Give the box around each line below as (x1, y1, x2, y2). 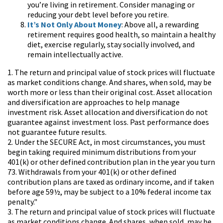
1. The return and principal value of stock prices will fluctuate (7, 67, 215, 77)
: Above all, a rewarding (121, 19, 199, 29)
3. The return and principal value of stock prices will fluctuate (7, 207, 215, 217)
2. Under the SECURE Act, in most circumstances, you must (7, 137, 206, 147)
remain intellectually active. (27, 49, 123, 59)
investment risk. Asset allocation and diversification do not (7, 107, 208, 117)
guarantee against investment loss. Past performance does (7, 117, 209, 127)
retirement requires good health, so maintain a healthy (27, 29, 216, 39)
